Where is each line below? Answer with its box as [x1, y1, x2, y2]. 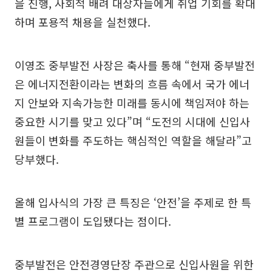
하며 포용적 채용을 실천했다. [15, 14, 151, 30]
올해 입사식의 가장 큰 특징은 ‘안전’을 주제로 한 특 [15, 194, 251, 211]
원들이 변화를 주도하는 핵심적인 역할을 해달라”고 [15, 132, 252, 149]
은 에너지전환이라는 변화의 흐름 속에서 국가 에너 [15, 76, 250, 92]
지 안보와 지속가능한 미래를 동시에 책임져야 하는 [15, 95, 250, 111]
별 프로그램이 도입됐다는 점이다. [15, 213, 171, 229]
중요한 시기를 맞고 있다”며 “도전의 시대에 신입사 [15, 114, 250, 130]
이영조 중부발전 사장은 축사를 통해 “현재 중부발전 [15, 57, 255, 73]
